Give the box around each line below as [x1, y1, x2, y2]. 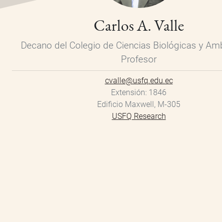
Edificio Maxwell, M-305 [97, 100, 180, 110]
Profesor [121, 54, 157, 65]
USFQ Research [111, 111, 166, 121]
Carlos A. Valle [94, 15, 184, 36]
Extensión [111, 88, 145, 98]
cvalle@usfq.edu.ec [105, 76, 173, 86]
